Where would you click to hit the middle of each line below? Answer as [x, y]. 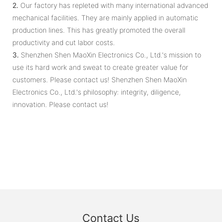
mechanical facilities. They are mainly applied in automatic [105, 17]
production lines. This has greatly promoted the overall [99, 30]
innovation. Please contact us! [60, 104]
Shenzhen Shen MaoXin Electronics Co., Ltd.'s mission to [110, 55]
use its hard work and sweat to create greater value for [100, 67]
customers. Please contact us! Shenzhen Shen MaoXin [100, 79]
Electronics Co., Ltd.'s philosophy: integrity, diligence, [97, 92]
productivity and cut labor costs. [64, 42]
